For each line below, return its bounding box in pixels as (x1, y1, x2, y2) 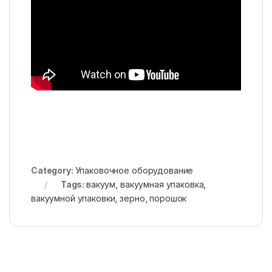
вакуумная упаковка (120, 178, 204, 189)
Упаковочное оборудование (75, 165, 194, 175)
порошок (149, 192, 187, 203)
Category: (31, 165, 75, 175)
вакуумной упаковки (31, 192, 115, 203)
